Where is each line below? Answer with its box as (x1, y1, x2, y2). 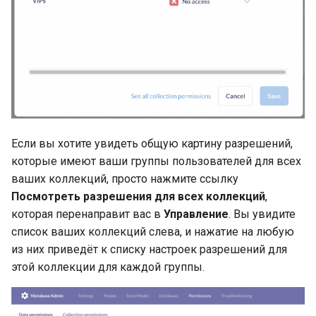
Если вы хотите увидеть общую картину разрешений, (11, 136, 293, 150)
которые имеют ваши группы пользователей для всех (11, 154, 301, 168)
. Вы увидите (229, 207, 296, 221)
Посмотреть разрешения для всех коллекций (11, 189, 265, 203)
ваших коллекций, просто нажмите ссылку (11, 171, 238, 186)
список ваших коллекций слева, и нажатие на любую (11, 224, 294, 238)
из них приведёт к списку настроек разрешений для (11, 242, 287, 256)
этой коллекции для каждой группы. (11, 260, 205, 274)
